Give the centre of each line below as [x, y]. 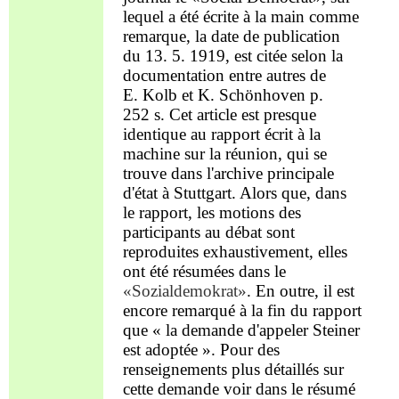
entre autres [267, 75]
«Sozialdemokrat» [184, 290]
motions [246, 212]
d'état [142, 192]
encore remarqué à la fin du [217, 310]
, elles [328, 251]
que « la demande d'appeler [217, 330]
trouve [144, 173]
